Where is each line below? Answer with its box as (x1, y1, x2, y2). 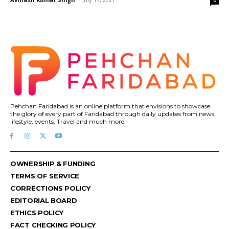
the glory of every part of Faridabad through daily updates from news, (10, 109, 216, 118)
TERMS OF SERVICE (10, 172, 80, 180)
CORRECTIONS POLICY (10, 184, 90, 193)
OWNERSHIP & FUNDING (10, 159, 96, 168)
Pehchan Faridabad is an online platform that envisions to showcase (10, 102, 210, 110)
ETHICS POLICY (10, 209, 64, 217)
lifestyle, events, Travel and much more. (10, 117, 126, 125)
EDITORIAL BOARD (10, 196, 77, 205)
